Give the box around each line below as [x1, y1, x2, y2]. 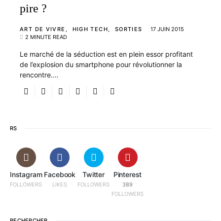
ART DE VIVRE [20, 26, 66, 33]
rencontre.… [20, 71, 59, 79]
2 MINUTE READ [25, 34, 67, 40]
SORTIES [114, 26, 143, 33]
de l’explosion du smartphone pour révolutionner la [20, 60, 182, 69]
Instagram [10, 170, 42, 179]
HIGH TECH [72, 26, 108, 33]
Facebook [44, 170, 76, 179]
